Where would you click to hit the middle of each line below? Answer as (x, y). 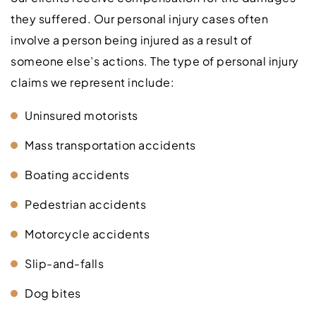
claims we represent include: (92, 82)
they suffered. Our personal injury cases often (139, 18)
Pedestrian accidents (85, 204)
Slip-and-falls (64, 263)
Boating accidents (77, 174)
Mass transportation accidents (110, 145)
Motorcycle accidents (87, 233)
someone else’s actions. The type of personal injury (155, 61)
